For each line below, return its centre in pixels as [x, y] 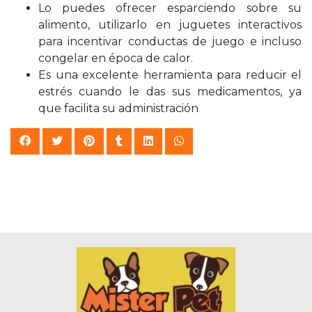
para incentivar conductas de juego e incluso [170, 41]
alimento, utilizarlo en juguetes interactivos [170, 25]
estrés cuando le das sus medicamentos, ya [170, 92]
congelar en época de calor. [116, 58]
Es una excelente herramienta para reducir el [170, 75]
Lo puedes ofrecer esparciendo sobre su [170, 8]
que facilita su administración [118, 108]
